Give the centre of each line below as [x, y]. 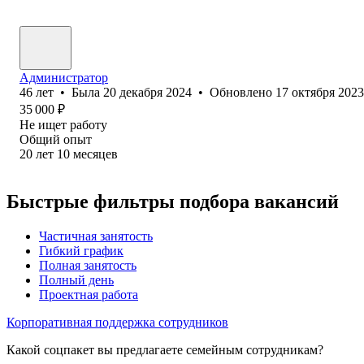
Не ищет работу [63, 124]
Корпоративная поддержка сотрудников [117, 322]
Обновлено [243, 92]
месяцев [95, 154]
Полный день [76, 279]
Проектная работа [89, 294]
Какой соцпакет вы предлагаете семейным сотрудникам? [165, 349]
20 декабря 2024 [147, 92]
